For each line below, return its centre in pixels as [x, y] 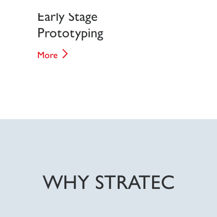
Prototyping [70, 32]
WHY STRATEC [108, 180]
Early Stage [69, 15]
